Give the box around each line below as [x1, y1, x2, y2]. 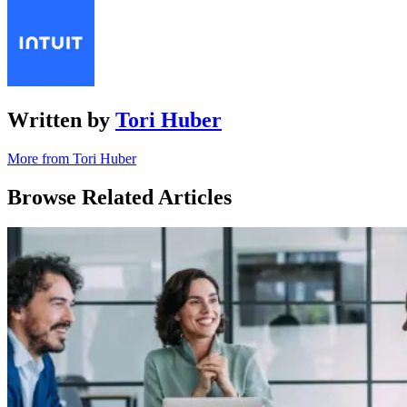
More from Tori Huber [7, 150, 136, 166]
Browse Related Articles [7, 184, 232, 209]
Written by [7, 107, 115, 132]
